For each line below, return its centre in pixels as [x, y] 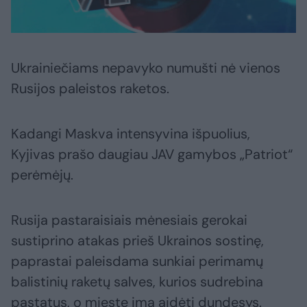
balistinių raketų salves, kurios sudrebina [137, 281]
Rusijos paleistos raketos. [90, 88]
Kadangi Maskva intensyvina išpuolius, [131, 133]
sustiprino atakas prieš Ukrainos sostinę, [137, 240]
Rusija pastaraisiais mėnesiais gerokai [129, 220]
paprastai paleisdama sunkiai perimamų [137, 261]
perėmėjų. [42, 174]
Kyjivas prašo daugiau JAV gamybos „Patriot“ [152, 154]
